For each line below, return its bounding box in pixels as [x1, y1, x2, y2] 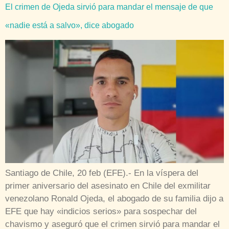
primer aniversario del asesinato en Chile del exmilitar [5, 180, 211, 191]
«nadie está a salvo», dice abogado [5, 21, 134, 30]
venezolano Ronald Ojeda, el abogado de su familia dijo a [5, 193, 223, 203]
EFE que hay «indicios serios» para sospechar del [5, 206, 197, 216]
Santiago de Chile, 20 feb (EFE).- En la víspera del [5, 168, 198, 178]
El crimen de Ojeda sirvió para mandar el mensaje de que [5, 3, 213, 12]
